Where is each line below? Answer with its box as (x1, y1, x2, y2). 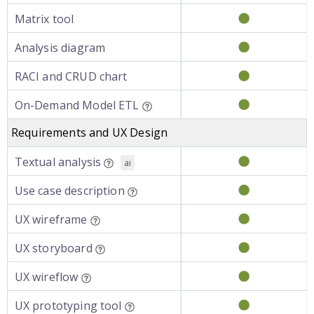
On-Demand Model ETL (14, 97, 139, 113)
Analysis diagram (14, 40, 106, 55)
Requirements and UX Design (11, 125, 168, 140)
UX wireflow (14, 269, 78, 285)
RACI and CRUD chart (14, 69, 128, 84)
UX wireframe (14, 212, 88, 227)
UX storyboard (14, 240, 93, 256)
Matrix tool (14, 11, 74, 27)
